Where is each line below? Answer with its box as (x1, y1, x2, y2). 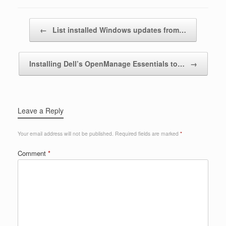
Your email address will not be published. (18, 129, 114, 137)
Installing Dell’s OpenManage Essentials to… (29, 58, 187, 69)
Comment (18, 148, 48, 158)
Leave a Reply (18, 105, 64, 116)
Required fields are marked (115, 129, 180, 137)
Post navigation (18, 18, 63, 28)
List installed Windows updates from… (50, 24, 186, 35)
